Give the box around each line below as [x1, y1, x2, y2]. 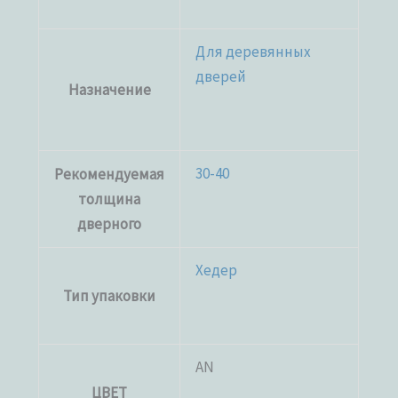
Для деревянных [195, 42, 312, 62]
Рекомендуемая [54, 164, 165, 185]
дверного [77, 214, 142, 235]
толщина [78, 189, 141, 210]
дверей [195, 67, 247, 87]
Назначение [68, 80, 151, 100]
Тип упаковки [63, 286, 156, 306]
